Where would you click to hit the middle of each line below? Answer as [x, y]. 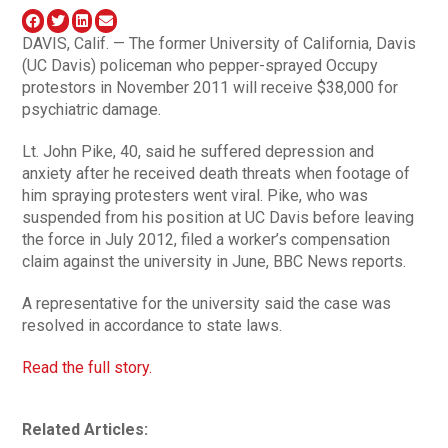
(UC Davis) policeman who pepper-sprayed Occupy [200, 65]
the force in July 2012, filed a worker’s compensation [206, 239]
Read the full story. [87, 367]
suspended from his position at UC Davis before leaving [218, 217]
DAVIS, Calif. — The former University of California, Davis [219, 43]
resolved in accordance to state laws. [152, 325]
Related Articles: [85, 429]
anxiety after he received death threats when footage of [216, 173]
